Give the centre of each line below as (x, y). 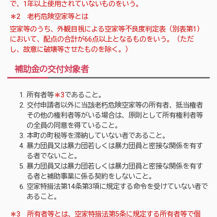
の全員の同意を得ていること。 (74, 126)
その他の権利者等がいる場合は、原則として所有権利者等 (115, 116)
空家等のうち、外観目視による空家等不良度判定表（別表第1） (107, 30)
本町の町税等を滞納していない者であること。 (98, 136)
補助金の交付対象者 (51, 69)
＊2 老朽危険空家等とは (49, 17)
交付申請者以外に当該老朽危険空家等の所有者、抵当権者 (115, 106)
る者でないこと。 (54, 156)
